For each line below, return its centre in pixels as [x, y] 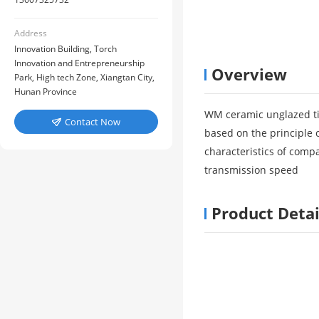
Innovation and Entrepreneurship [79, 63]
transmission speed [251, 170]
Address [31, 33]
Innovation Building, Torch [66, 49]
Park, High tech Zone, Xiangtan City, [84, 77]
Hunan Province [46, 91]
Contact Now [93, 122]
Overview [249, 74]
